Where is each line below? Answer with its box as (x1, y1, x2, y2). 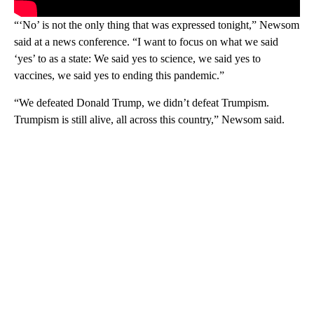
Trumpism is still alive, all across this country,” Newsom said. (14, 114, 285, 126)
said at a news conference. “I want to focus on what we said (14, 36, 278, 48)
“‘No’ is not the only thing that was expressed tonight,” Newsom (14, 19, 299, 32)
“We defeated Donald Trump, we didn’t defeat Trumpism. (14, 97, 269, 109)
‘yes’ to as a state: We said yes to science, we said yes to (14, 53, 261, 65)
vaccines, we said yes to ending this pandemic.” (14, 69, 224, 82)
